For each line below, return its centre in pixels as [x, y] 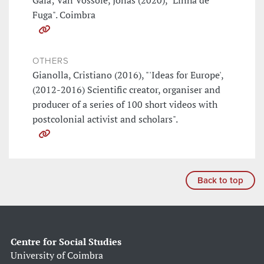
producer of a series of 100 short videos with [125, 105]
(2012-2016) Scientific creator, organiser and [126, 90]
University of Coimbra [57, 255]
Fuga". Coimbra [64, 15]
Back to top [220, 181]
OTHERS [51, 61]
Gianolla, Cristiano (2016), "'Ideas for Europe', [128, 75]
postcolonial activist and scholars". [105, 119]
